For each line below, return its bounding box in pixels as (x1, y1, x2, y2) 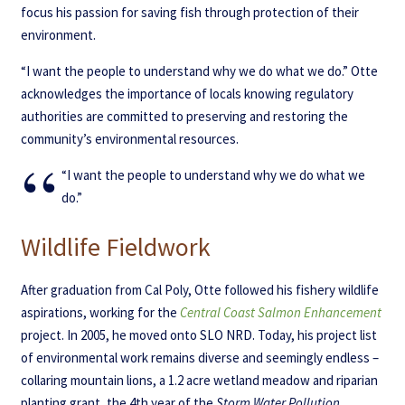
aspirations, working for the (20, 303, 180, 321)
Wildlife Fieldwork (20, 230, 211, 263)
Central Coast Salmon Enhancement (179, 303, 381, 321)
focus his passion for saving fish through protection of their (20, 4, 359, 22)
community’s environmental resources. (20, 130, 239, 148)
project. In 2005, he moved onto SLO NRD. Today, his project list (20, 325, 377, 344)
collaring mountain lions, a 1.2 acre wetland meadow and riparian (20, 371, 378, 389)
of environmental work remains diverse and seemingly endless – (20, 348, 379, 366)
